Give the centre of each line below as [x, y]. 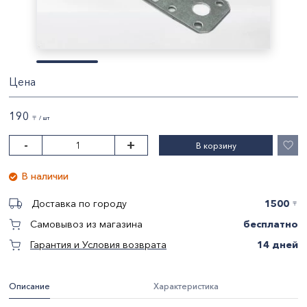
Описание [29, 286]
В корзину [216, 145]
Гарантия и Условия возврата [98, 245]
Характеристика [186, 286]
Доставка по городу [79, 204]
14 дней [278, 244]
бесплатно [271, 224]
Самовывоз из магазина [86, 224]
